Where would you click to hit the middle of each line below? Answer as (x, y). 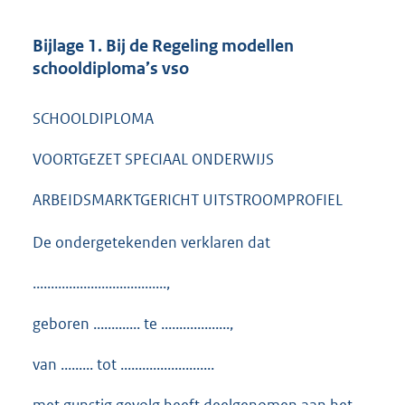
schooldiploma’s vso (111, 68)
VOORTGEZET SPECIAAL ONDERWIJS (153, 160)
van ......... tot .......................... (123, 364)
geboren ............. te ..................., (133, 323)
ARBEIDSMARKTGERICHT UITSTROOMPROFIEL (188, 200)
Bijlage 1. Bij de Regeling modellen (163, 45)
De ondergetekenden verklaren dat (151, 242)
